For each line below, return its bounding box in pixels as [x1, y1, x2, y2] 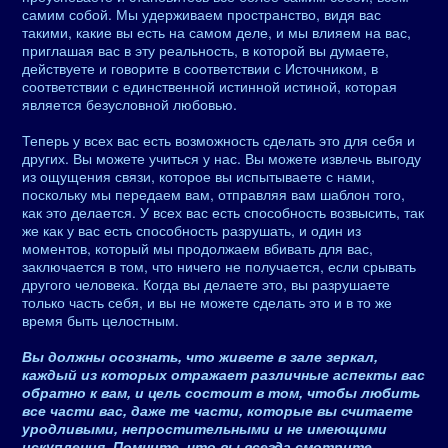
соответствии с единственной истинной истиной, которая [22, 76, 397, 96]
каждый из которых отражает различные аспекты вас [22, 364, 425, 384]
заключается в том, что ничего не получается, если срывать [22, 256, 416, 276]
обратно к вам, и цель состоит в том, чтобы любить [22, 382, 420, 402]
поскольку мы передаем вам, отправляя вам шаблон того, [22, 184, 405, 204]
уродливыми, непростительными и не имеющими [22, 418, 387, 438]
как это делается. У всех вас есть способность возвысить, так [22, 202, 424, 222]
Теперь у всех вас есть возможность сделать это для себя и [22, 130, 415, 150]
